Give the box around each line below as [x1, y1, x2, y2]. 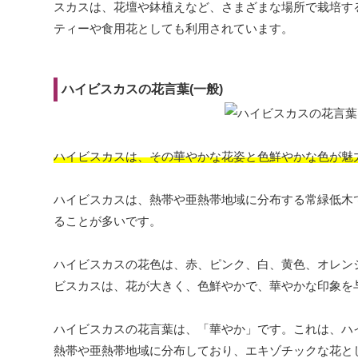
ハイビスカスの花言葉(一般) [62, 82, 223, 96]
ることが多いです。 [54, 214, 161, 229]
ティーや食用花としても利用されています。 [54, 21, 293, 35]
